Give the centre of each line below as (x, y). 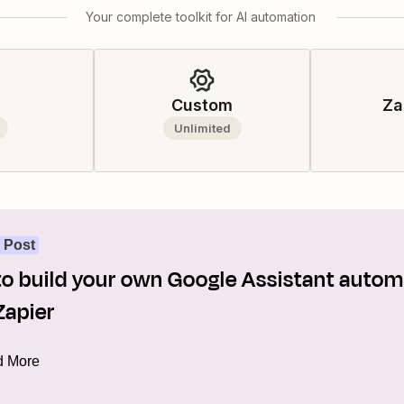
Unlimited (202, 128)
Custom (202, 105)
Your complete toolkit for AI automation (200, 17)
